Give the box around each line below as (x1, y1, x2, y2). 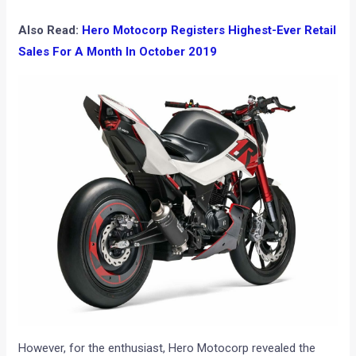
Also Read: (18, 23, 83, 38)
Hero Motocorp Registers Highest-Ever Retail (82, 23, 337, 38)
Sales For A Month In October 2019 (18, 44, 218, 60)
